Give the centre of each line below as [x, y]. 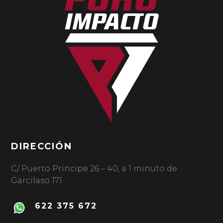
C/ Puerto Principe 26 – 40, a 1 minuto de [94, 169]
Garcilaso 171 [37, 181]
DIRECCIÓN [42, 147]
